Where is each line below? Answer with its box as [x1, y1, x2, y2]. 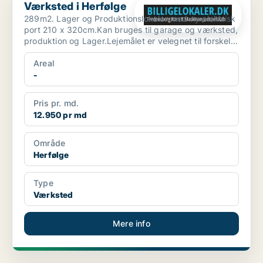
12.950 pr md [33, 110, 87, 120]
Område [33, 138, 66, 149]
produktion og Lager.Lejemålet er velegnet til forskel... [24, 36, 238, 46]
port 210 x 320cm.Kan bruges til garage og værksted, [24, 25, 238, 35]
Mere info [113, 218, 150, 229]
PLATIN [122, 255, 145, 261]
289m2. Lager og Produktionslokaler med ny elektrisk [24, 14, 236, 24]
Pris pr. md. [33, 98, 79, 109]
